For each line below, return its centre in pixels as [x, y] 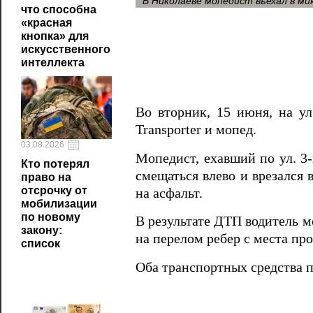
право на [46, 177]
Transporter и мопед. [196, 130]
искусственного [66, 49]
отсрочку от [54, 190]
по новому [51, 217]
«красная [46, 23]
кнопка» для [55, 36]
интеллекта [53, 63]
